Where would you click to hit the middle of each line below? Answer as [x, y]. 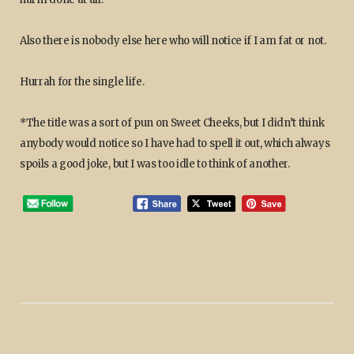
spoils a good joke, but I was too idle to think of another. [155, 164]
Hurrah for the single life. [82, 82]
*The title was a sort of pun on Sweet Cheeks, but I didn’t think [172, 123]
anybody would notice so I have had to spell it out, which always [175, 144]
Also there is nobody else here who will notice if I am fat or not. [173, 41]
